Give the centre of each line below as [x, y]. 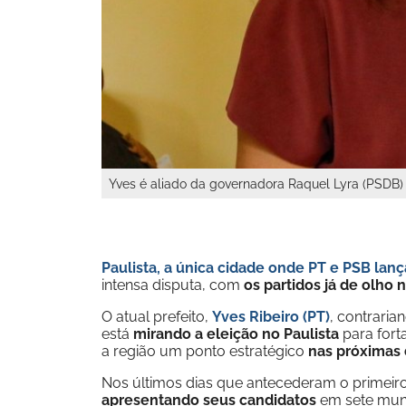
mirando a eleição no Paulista [236, 334]
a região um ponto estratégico [205, 351]
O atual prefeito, [157, 317]
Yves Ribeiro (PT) [271, 317]
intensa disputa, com [173, 285]
